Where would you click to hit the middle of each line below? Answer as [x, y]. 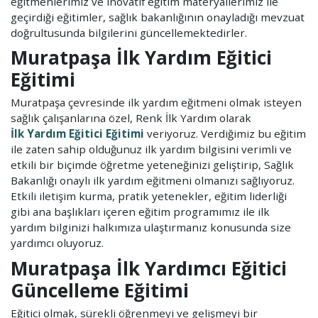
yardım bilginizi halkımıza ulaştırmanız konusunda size [151, 227]
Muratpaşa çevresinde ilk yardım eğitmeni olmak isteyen [156, 103]
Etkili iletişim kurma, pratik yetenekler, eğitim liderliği [149, 196]
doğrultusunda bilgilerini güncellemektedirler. [129, 32]
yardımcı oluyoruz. [57, 243]
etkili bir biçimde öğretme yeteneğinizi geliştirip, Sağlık [152, 165]
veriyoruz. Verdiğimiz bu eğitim [225, 134]
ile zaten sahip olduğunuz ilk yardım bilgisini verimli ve [151, 149]
